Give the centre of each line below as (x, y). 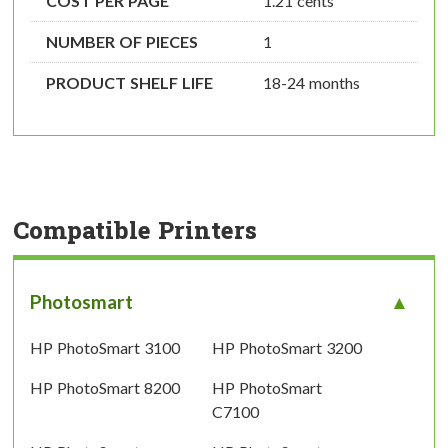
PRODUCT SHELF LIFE (129, 83)
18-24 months (311, 83)
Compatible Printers (135, 230)
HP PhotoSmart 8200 (105, 388)
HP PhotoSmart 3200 (286, 348)
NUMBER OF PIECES (122, 42)
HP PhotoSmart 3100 (105, 348)
